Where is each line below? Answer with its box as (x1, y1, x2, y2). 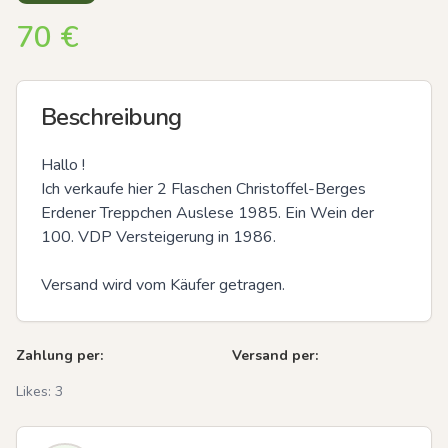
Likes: (16, 381, 55, 401)
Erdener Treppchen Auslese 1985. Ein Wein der (41, 201, 374, 224)
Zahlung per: (16, 345, 103, 365)
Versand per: (232, 345, 318, 365)
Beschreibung (41, 100, 182, 133)
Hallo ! (41, 153, 89, 176)
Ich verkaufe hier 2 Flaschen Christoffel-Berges (41, 177, 366, 200)
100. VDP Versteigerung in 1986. (41, 225, 276, 248)
